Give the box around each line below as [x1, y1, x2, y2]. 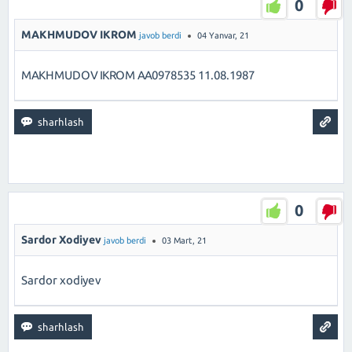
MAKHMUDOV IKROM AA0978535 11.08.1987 [21, 68, 255, 82]
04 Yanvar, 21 [197, 30, 249, 40]
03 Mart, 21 [162, 235, 207, 245]
